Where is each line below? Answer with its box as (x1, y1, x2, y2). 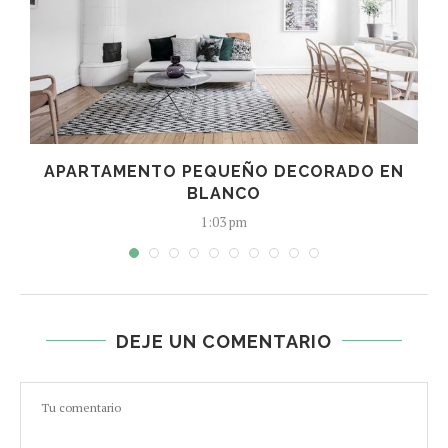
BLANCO (187, 183, 261, 203)
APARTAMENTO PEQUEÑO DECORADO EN (44, 161, 404, 181)
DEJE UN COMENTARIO (116, 330, 332, 352)
